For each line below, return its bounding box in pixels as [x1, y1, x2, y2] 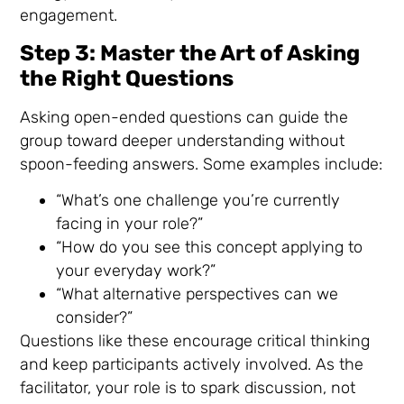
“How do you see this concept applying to [56, 237, 363, 258]
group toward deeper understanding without [20, 130, 345, 151]
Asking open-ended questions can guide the [20, 106, 349, 127]
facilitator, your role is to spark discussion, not [20, 378, 356, 399]
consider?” [56, 308, 133, 328]
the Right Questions [20, 65, 234, 91]
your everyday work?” [56, 261, 216, 281]
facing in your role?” [56, 214, 204, 234]
